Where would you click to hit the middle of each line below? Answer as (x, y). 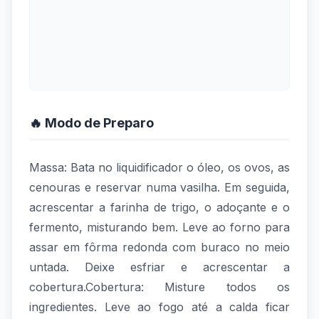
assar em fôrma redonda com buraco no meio (159, 247)
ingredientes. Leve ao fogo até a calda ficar (159, 307)
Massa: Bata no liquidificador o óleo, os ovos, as (159, 167)
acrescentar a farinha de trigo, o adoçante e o (159, 207)
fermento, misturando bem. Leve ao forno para (159, 227)
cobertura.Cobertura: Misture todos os (159, 287)
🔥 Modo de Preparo (91, 123)
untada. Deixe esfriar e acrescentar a (159, 267)
